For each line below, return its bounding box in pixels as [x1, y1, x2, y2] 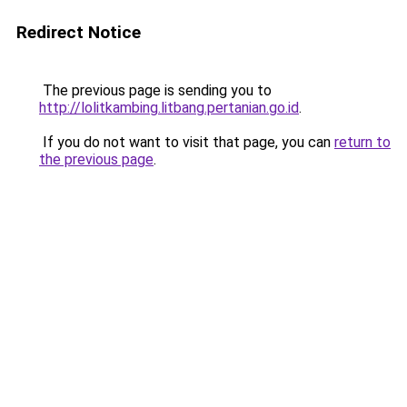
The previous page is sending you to [39, 82, 272, 99]
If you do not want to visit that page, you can [39, 134, 334, 151]
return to [334, 134, 391, 151]
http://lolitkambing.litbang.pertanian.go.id [39, 99, 299, 116]
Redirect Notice [16, 22, 141, 43]
